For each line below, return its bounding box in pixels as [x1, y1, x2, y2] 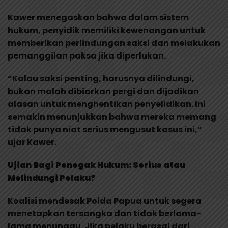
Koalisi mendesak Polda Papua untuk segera [8, 194, 202, 207]
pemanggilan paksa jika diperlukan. [8, 49, 166, 62]
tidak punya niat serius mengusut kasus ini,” [8, 123, 202, 135]
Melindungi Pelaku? [8, 172, 96, 184]
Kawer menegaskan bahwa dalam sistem [8, 11, 189, 23]
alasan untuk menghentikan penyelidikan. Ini [8, 98, 206, 110]
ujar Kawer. [8, 136, 56, 148]
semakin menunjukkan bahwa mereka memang [8, 110, 216, 123]
